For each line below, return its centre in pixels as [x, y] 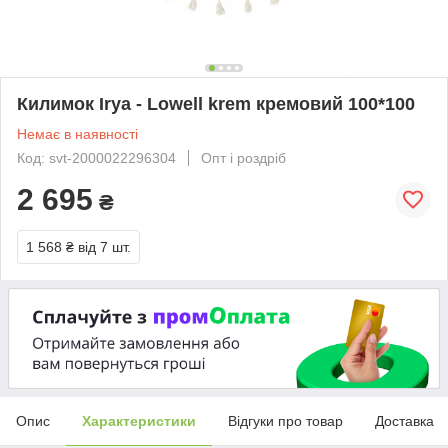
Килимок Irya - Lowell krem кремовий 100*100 [216, 103]
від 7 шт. [104, 246]
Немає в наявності [77, 133]
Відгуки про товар [285, 421]
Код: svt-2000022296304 [96, 157]
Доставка [404, 421]
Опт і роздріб [243, 157]
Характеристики [139, 421]
